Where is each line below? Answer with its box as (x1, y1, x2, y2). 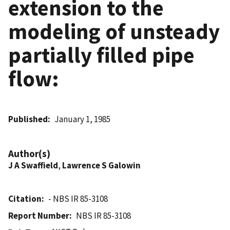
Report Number (8, 209, 69, 221)
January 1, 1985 (54, 113, 111, 125)
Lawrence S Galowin (62, 159, 141, 171)
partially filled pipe (8, 41, 195, 69)
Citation (8, 193, 42, 204)
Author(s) (8, 147, 50, 160)
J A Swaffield (8, 159, 58, 171)
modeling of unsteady (8, 17, 220, 45)
